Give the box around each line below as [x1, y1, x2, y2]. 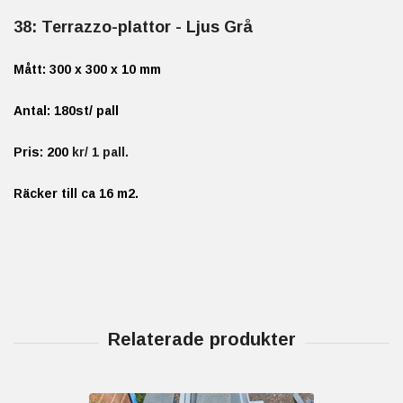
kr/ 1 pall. [72, 144, 132, 159]
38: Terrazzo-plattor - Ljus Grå [13, 17, 253, 36]
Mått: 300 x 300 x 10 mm [13, 61, 161, 76]
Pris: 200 [13, 144, 72, 159]
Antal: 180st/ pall [13, 103, 119, 118]
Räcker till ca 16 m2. [13, 185, 139, 201]
